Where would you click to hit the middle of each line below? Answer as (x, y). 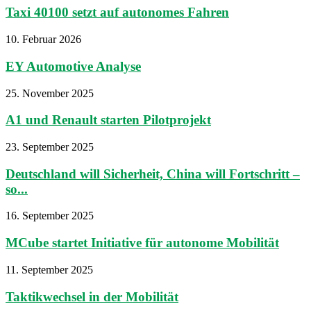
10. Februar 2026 (43, 40)
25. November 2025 (50, 93)
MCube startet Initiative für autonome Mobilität (142, 243)
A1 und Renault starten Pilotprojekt (108, 120)
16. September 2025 (50, 216)
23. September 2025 (50, 147)
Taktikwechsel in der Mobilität (92, 296)
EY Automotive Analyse (73, 66)
